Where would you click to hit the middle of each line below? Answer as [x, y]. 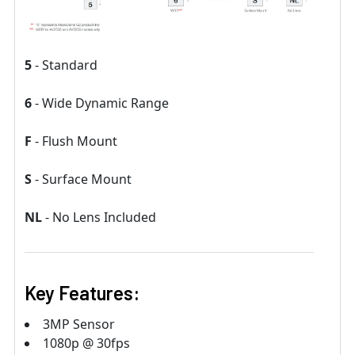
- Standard [66, 65]
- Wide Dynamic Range [102, 103]
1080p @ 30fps [86, 343]
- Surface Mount [83, 179]
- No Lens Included [101, 217]
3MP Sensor [79, 324]
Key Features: [82, 292]
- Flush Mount [76, 141]
